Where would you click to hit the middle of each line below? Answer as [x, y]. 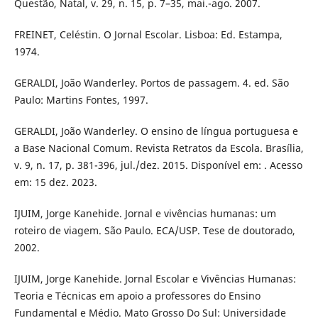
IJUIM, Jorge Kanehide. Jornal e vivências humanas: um [145, 213]
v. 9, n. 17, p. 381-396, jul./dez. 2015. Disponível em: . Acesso [158, 165]
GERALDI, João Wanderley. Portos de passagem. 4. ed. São [151, 82]
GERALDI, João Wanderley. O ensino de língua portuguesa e [156, 131]
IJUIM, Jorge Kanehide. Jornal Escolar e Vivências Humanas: [155, 278]
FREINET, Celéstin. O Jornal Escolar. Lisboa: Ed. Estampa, [148, 34]
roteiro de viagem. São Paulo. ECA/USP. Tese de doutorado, [154, 230]
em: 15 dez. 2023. [55, 182]
